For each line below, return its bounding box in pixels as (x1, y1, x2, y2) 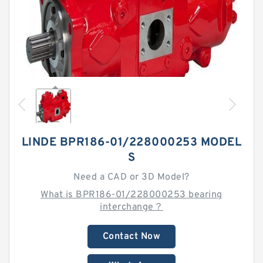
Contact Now (102, 231, 161, 242)
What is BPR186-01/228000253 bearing (41, 189, 222, 201)
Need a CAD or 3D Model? (73, 171, 190, 183)
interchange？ (100, 201, 163, 213)
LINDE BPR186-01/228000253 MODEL (21, 135, 242, 150)
